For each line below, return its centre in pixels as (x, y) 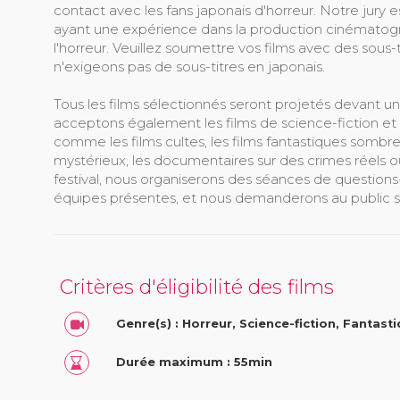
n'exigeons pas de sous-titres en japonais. (189, 67)
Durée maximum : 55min (194, 362)
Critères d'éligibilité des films (196, 287)
